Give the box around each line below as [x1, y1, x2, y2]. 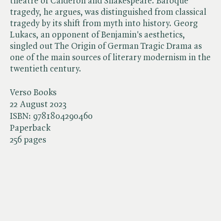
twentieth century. [10, 64, 81, 74]
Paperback [10, 123, 50, 133]
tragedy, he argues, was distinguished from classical [10, 7, 206, 17]
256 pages [10, 135, 46, 145]
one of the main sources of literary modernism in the [10, 53, 211, 62]
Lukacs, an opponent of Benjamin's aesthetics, [10, 30, 185, 39]
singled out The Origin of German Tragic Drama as [10, 41, 202, 51]
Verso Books [10, 88, 57, 97]
